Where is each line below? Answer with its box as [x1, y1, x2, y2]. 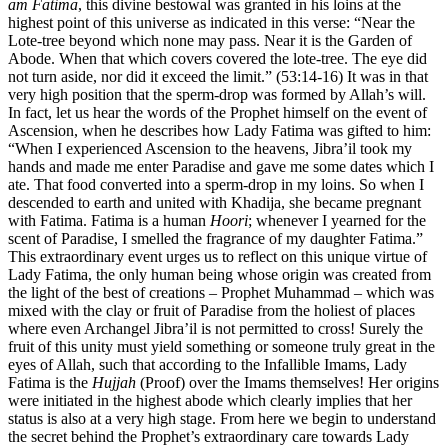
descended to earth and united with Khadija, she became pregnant [8, 194, 421, 212]
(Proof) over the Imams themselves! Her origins [136, 374, 439, 392]
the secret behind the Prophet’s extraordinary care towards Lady [8, 428, 409, 446]
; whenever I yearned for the [248, 212, 426, 230]
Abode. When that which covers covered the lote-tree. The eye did [8, 50, 427, 68]
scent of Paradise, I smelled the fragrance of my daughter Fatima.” [8, 230, 423, 248]
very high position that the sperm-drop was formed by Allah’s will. [8, 86, 426, 104]
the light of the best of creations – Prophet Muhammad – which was [8, 284, 434, 302]
